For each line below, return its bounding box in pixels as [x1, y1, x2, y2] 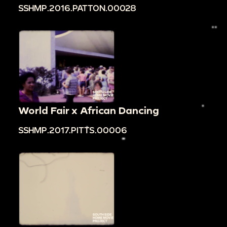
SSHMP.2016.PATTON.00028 [18, 3, 136, 13]
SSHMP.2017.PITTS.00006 [18, 125, 127, 135]
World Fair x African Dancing [18, 104, 159, 117]
